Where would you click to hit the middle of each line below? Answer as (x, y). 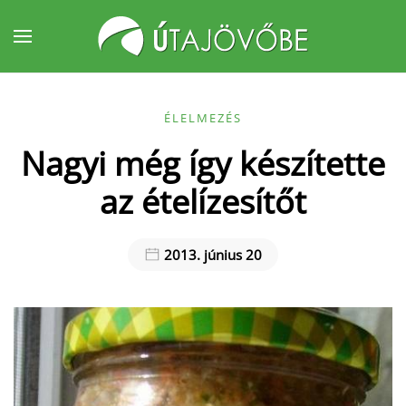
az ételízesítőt (203, 201)
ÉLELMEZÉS (203, 118)
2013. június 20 (211, 255)
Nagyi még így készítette (203, 163)
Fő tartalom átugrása (113, 52)
